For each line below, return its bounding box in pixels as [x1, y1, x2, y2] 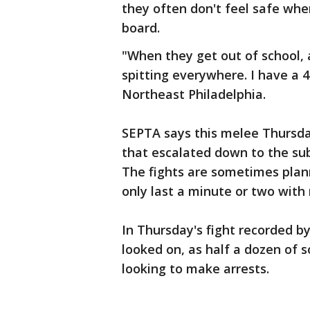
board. [122, 19, 160, 36]
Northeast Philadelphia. [122, 86, 266, 102]
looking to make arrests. [122, 260, 269, 277]
